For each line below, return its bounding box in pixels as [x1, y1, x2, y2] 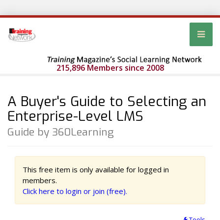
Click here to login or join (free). [23, 186, 127, 196]
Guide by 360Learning [7, 125, 114, 139]
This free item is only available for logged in [23, 165, 169, 175]
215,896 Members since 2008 [56, 62, 164, 74]
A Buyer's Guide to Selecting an [7, 92, 206, 111]
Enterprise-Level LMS [7, 107, 143, 126]
